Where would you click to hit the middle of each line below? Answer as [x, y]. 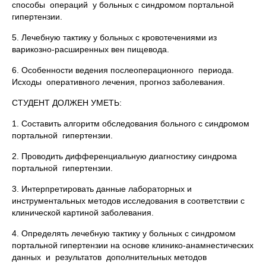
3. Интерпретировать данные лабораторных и [102, 189]
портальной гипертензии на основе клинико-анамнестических [133, 245]
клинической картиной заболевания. [83, 213]
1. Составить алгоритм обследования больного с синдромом [131, 123]
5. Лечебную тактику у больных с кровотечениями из [115, 37]
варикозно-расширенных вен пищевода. [91, 49]
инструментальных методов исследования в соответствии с [128, 201]
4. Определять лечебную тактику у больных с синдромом [124, 233]
